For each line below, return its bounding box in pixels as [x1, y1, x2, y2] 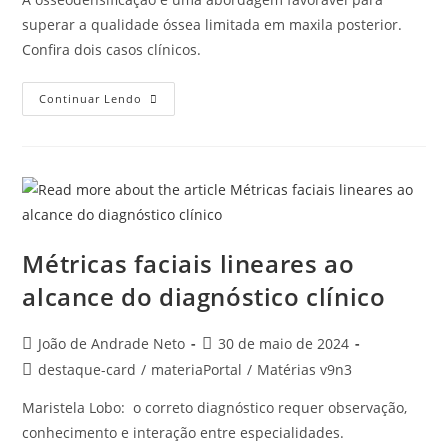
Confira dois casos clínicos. [22, 39, 202, 59]
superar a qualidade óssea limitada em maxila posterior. [22, 14, 403, 34]
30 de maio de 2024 [218, 333, 350, 353]
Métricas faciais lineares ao [22, 246, 355, 280]
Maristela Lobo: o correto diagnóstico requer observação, [22, 397, 408, 417]
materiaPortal [151, 359, 243, 379]
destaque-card [38, 359, 137, 379]
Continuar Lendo [39, 90, 143, 106]
